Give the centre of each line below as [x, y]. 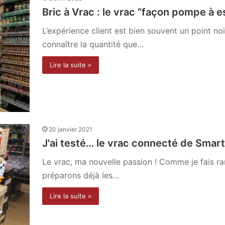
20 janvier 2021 [71, 129]
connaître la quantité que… [93, 44]
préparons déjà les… [81, 175]
